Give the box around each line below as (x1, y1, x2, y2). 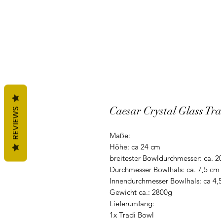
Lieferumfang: (110, 199, 154, 209)
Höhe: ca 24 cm (110, 142, 160, 152)
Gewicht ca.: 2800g (110, 187, 172, 197)
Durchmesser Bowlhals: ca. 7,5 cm (110, 165, 220, 175)
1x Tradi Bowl (110, 210, 154, 220)
